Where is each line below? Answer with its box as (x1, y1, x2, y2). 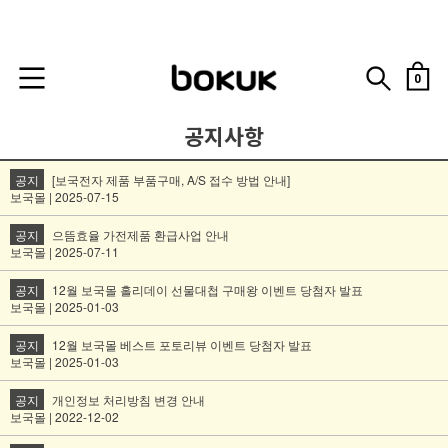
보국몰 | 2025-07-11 (10, 243, 119, 261)
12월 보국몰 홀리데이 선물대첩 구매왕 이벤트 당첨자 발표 (52, 281, 363, 299)
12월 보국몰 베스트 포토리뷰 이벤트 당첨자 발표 (52, 336, 312, 354)
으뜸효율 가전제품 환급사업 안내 (52, 226, 229, 244)
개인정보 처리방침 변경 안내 (52, 391, 205, 409)
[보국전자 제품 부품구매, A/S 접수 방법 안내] (52, 171, 290, 189)
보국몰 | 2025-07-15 (10, 188, 119, 206)
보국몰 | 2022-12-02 (10, 408, 119, 426)
